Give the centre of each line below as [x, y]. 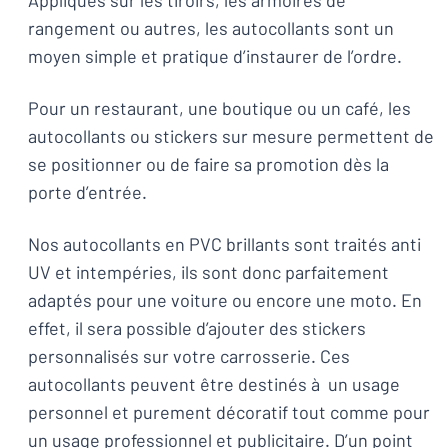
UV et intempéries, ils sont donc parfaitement [208, 272]
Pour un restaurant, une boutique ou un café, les [219, 108]
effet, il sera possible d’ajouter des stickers [197, 328]
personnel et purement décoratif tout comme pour [229, 412]
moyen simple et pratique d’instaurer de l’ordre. [215, 56]
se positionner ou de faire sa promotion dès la [208, 164]
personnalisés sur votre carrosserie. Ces [189, 356]
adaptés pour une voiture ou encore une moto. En [225, 300]
